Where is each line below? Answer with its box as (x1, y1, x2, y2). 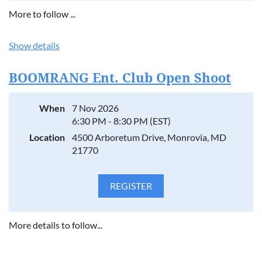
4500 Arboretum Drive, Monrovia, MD (72, 132, 226, 143)
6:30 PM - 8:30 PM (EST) (72, 115, 171, 126)
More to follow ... (9, 8, 77, 19)
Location (29, 132, 65, 143)
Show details (9, 40, 60, 51)
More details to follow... (9, 219, 102, 230)
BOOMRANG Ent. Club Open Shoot (9, 71, 231, 85)
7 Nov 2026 (72, 102, 119, 113)
